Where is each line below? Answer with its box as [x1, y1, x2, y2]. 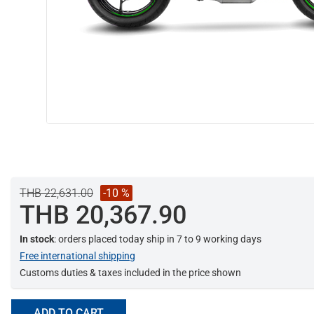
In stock [20, 233, 54, 245]
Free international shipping [20, 250, 135, 262]
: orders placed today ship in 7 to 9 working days [54, 233, 261, 245]
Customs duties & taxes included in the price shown [20, 267, 241, 279]
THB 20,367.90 [20, 200, 186, 231]
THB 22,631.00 [20, 186, 93, 200]
